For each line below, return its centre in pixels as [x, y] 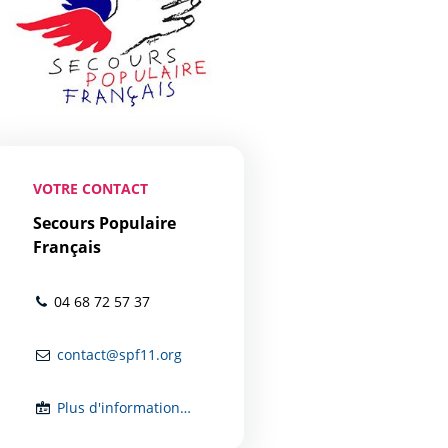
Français [67, 246]
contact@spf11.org [118, 354]
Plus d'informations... [117, 407]
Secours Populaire [105, 222]
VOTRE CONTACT [91, 188]
